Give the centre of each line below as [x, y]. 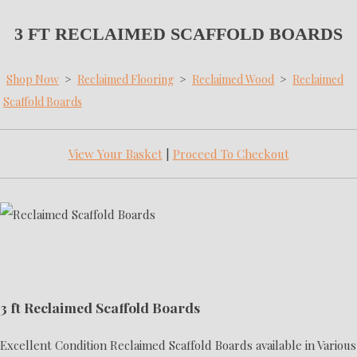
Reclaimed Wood [233, 79]
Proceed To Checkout [231, 153]
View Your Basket [115, 153]
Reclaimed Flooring [126, 79]
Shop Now [33, 79]
